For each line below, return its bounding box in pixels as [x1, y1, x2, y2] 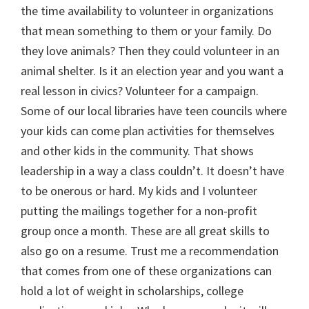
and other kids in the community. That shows [21, 143, 254, 159]
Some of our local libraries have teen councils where [21, 103, 287, 119]
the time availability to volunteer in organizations [21, 3, 274, 19]
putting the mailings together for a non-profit [21, 203, 257, 219]
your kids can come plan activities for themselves [21, 123, 275, 139]
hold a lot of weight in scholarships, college [21, 283, 243, 299]
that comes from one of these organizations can [21, 263, 272, 279]
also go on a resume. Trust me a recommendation [21, 243, 279, 259]
